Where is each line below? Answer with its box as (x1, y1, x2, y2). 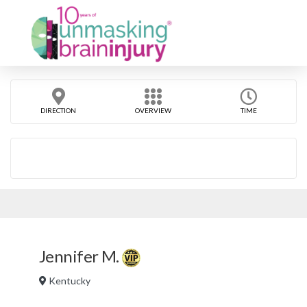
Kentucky (47, 274, 90, 286)
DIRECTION (40, 106, 77, 114)
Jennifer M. (39, 246, 123, 266)
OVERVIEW (135, 106, 172, 114)
